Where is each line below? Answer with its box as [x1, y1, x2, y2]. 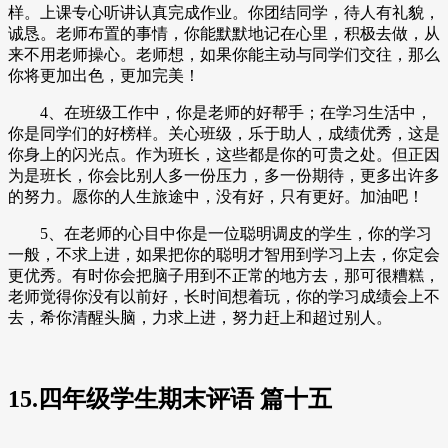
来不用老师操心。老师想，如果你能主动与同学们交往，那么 [8, 46, 440, 64]
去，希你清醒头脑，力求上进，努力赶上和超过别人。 [8, 309, 392, 327]
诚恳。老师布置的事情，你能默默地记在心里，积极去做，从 [8, 25, 440, 43]
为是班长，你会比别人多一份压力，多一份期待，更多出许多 [8, 167, 440, 185]
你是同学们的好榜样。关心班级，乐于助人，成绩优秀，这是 [8, 125, 440, 143]
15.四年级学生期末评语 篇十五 [8, 386, 332, 413]
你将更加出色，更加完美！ [8, 67, 200, 85]
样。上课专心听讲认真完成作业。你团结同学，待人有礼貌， [8, 4, 440, 22]
